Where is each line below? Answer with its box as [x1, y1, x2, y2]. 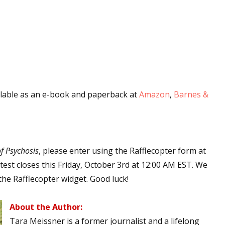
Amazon [139, 89, 170, 100]
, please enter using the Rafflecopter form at [39, 145, 206, 156]
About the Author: [10, 201, 82, 212]
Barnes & [174, 89, 208, 100]
